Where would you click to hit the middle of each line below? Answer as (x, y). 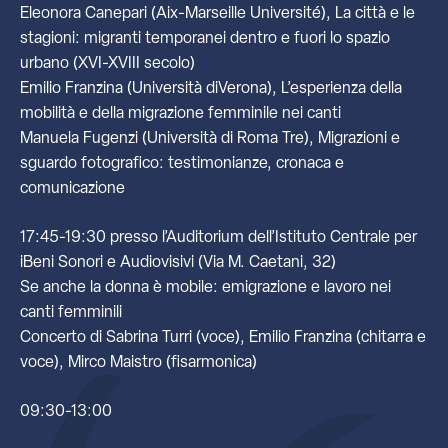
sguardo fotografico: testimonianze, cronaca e (182, 164)
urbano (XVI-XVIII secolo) (107, 64)
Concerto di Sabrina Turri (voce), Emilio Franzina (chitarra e (223, 338)
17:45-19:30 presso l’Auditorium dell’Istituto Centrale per (218, 238)
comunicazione (72, 189)
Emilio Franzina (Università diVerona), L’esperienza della (211, 89)
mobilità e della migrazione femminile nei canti (180, 114)
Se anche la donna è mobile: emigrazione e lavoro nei (205, 288)
